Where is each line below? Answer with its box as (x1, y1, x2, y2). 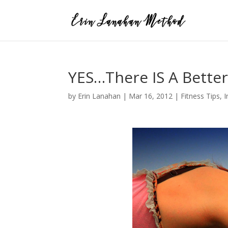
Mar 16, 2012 (129, 91, 173, 101)
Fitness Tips (181, 91, 220, 101)
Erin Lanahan (78, 91, 121, 101)
